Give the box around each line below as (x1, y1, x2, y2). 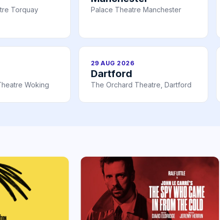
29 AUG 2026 (91, 59, 135, 67)
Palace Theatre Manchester (91, 5, 181, 14)
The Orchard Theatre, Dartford (91, 81, 192, 89)
